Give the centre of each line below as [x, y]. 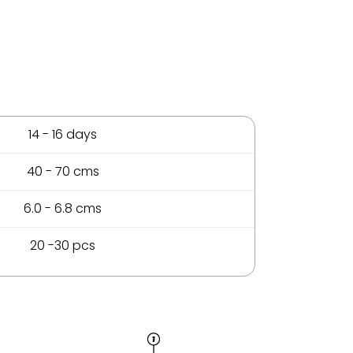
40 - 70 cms [63, 172]
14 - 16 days [63, 135]
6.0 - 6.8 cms [63, 209]
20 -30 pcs [63, 246]
